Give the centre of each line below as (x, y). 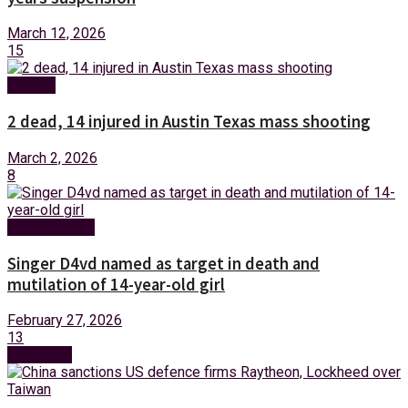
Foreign (31, 86)
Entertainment (51, 227)
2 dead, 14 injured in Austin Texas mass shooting (189, 122)
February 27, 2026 (65, 321)
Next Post (40, 355)
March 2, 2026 (52, 158)
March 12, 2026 (56, 34)
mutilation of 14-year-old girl (116, 284)
